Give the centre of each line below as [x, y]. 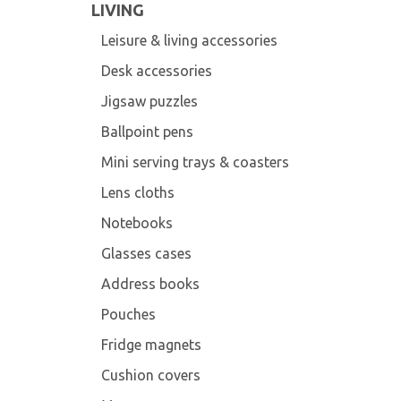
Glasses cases [146, 253]
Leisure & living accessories [189, 40]
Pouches [128, 314]
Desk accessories [156, 71]
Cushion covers [150, 375]
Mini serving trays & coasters [195, 162]
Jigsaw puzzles [149, 101]
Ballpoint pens [147, 132]
